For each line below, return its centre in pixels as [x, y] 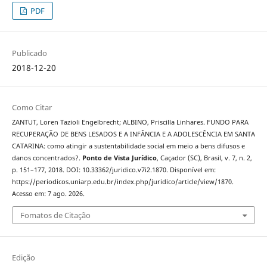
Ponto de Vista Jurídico [119, 158]
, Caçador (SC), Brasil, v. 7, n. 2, [204, 158]
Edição [23, 257]
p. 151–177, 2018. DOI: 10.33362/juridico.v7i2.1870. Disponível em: [114, 170]
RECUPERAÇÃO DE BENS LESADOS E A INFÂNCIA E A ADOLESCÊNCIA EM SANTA [133, 134]
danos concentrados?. [47, 158]
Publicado [29, 53]
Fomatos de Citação [55, 215]
